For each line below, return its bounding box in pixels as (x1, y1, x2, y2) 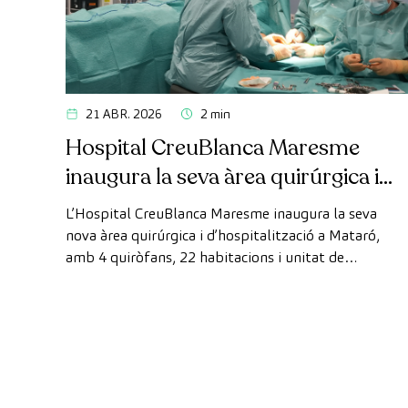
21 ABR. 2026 (86, 106, 162, 123)
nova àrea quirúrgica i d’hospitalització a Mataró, (66, 226, 380, 246)
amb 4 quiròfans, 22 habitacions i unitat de (66, 248, 344, 268)
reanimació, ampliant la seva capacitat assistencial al (66, 270, 406, 290)
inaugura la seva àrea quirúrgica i (66, 162, 379, 193)
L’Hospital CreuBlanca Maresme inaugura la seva (66, 204, 377, 224)
